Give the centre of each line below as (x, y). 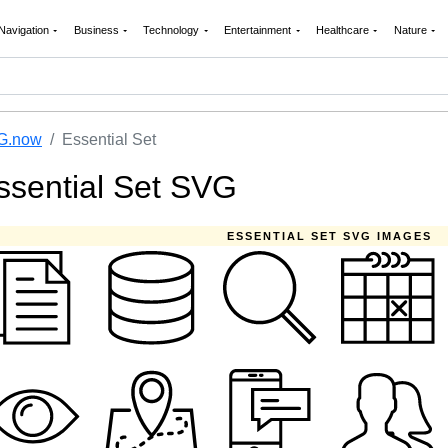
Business (97, 30)
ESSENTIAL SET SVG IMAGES (329, 236)
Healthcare (343, 30)
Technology (173, 30)
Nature (411, 30)
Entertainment (259, 30)
